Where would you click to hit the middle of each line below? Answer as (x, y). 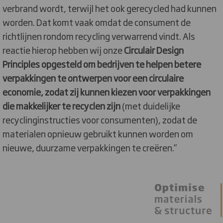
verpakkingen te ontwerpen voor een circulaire (93, 78)
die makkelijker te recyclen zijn (61, 106)
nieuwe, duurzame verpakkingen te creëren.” (90, 148)
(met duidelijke (150, 106)
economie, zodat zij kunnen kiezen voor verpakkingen (107, 92)
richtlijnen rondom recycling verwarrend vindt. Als (99, 36)
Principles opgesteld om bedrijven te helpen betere (102, 64)
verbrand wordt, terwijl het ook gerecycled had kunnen (110, 8)
